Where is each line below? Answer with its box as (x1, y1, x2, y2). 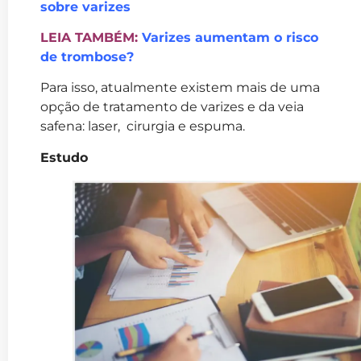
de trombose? (40, 49, 134, 64)
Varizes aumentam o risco (142, 30, 318, 45)
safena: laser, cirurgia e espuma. (40, 118, 245, 135)
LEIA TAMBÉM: (40, 30, 142, 45)
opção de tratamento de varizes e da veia (40, 99, 304, 115)
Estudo (40, 149, 88, 165)
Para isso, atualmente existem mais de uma (40, 80, 320, 96)
